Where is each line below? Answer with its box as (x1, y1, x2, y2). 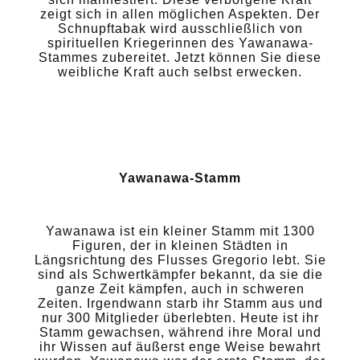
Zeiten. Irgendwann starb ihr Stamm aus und (37, 296, 323, 310)
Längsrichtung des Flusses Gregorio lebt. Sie (34, 252, 326, 267)
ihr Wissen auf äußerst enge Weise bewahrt (39, 339, 321, 354)
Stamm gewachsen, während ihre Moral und (39, 325, 321, 339)
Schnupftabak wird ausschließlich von (57, 21, 303, 35)
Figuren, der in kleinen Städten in (72, 238, 288, 252)
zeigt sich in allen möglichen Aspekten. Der (40, 6, 320, 21)
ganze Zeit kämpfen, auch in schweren (55, 281, 305, 296)
